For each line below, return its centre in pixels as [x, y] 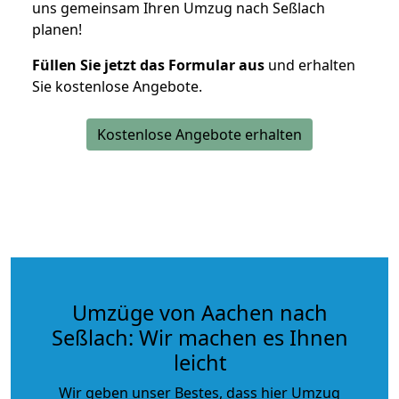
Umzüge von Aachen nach [199, 312]
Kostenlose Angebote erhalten [199, 134]
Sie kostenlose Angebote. [117, 86]
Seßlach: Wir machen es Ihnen [199, 337]
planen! [57, 29]
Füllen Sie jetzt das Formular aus [148, 65]
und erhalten [310, 65]
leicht [199, 362]
